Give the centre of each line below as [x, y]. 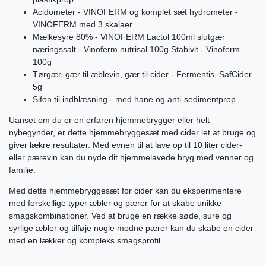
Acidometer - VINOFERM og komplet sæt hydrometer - [135, 12]
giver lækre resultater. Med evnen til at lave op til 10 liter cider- [126, 145]
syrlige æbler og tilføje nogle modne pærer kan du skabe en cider [131, 228]
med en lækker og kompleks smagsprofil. [86, 241]
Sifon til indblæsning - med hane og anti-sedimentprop [134, 99]
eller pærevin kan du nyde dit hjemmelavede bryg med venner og [131, 158]
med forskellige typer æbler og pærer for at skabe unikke [115, 203]
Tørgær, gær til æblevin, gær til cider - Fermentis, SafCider [142, 75]
